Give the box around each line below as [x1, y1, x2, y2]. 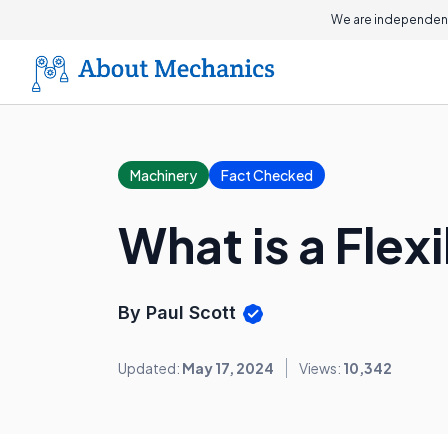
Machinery [130, 166, 197, 184]
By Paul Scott [118, 302, 241, 323]
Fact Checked [221, 166, 313, 184]
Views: [299, 359, 343, 378]
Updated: [118, 359, 182, 378]
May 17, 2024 [182, 359, 274, 378]
